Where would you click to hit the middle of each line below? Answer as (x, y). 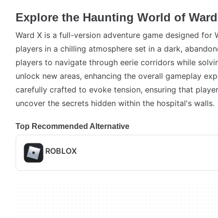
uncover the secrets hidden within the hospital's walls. (115, 103)
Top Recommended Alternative (73, 126)
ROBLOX (61, 151)
